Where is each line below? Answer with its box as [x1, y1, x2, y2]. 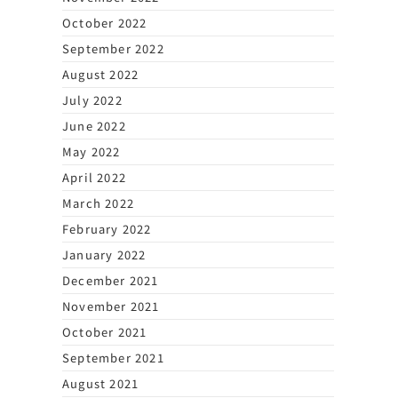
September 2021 [62, 348, 164, 366]
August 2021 [62, 374, 139, 392]
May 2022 [62, 142, 121, 160]
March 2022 [62, 194, 134, 211]
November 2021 [62, 297, 160, 314]
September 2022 [62, 39, 164, 57]
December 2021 [62, 271, 159, 289]
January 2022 [62, 245, 147, 263]
